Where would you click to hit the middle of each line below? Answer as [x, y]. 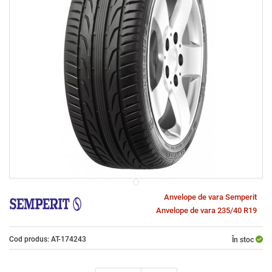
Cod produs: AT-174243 [48, 239]
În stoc [243, 240]
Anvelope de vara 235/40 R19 [206, 210]
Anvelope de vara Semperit [210, 197]
